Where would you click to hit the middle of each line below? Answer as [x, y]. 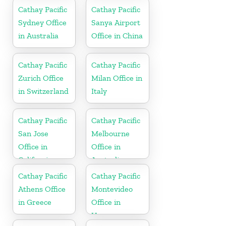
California [35, 159]
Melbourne [111, 133]
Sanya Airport [116, 22]
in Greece [35, 202]
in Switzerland [43, 91]
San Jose [33, 133]
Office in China [117, 35]
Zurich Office [41, 78]
